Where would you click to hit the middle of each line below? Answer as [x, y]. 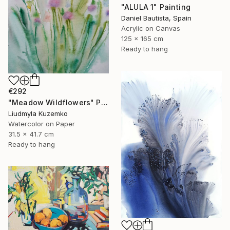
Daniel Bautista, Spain [156, 18]
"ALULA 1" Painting [156, 7]
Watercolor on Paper [42, 123]
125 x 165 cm [142, 38]
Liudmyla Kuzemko [38, 113]
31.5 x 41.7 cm [31, 134]
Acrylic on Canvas [151, 28]
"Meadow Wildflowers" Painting [104, 102]
